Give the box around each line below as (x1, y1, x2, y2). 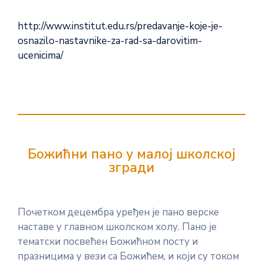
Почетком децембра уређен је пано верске (18, 205, 219, 219)
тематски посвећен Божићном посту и (18, 235, 198, 248)
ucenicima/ (18, 49, 63, 62)
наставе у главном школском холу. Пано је (18, 220, 217, 234)
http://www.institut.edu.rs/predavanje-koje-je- (18, 19, 222, 33)
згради (109, 159, 154, 177)
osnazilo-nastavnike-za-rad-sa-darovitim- (18, 34, 202, 48)
